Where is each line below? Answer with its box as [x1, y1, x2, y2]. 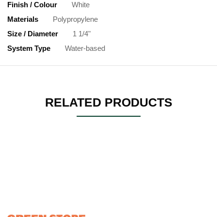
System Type [7, 44, 50, 53]
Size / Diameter [7, 30, 58, 38]
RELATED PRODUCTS [45, 95, 172, 109]
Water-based [65, 44, 105, 53]
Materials [7, 15, 38, 24]
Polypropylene [53, 15, 98, 24]
